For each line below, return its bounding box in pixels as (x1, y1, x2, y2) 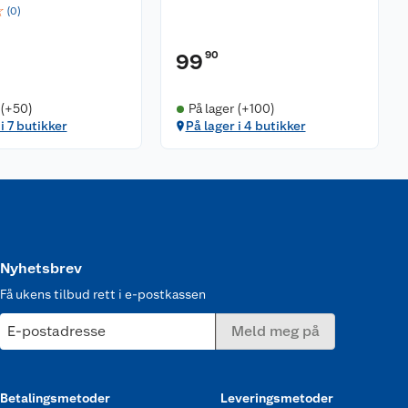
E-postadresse (7, 322, 106, 340)
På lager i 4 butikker (185, 118, 306, 133)
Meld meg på (231, 322, 320, 340)
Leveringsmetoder (219, 391, 333, 405)
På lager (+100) (188, 101, 275, 116)
